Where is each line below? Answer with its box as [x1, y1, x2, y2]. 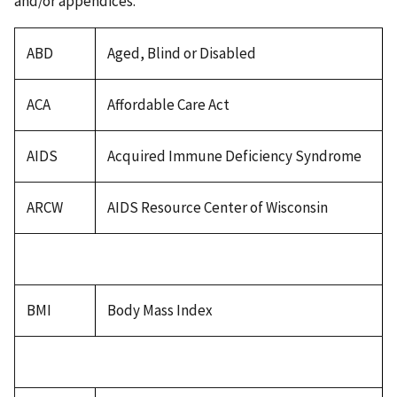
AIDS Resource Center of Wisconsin [106, 197, 328, 217]
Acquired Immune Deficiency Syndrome [106, 145, 362, 166]
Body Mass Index [106, 300, 213, 320]
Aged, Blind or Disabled [106, 43, 256, 63]
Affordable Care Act [106, 94, 230, 114]
